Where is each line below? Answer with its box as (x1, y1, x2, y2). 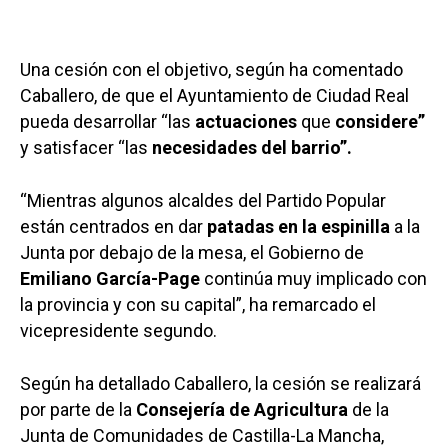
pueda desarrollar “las (20, 110, 195, 132)
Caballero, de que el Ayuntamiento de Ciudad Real (20, 84, 409, 106)
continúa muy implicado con (200, 267, 427, 289)
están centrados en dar (20, 215, 207, 237)
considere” (335, 110, 425, 132)
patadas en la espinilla (207, 215, 390, 237)
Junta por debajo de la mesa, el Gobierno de (20, 241, 364, 263)
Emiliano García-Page (20, 267, 200, 289)
